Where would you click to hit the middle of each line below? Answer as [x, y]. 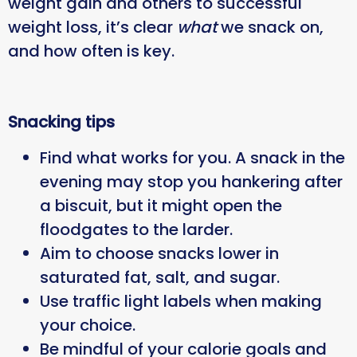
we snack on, [272, 27]
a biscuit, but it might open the [161, 205]
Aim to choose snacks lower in [159, 253]
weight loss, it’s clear [92, 27]
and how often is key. [94, 51]
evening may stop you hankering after [191, 181]
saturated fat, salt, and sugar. [164, 277]
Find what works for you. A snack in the [192, 157]
